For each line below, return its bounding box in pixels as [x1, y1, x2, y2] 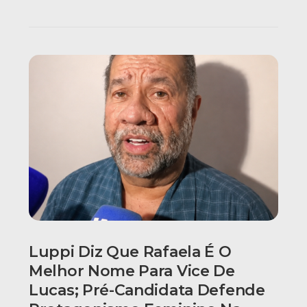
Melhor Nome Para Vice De [29, 262, 235, 281]
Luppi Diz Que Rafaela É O [29, 243, 232, 262]
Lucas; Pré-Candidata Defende [29, 281, 265, 300]
